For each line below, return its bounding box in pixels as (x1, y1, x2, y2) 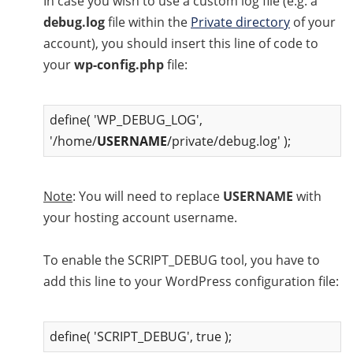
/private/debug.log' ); (167, 132, 291, 150)
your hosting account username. (43, 208, 237, 226)
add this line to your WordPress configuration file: (43, 272, 339, 290)
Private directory (191, 13, 290, 31)
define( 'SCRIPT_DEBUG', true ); (50, 327, 232, 345)
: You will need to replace (72, 187, 223, 205)
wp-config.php (74, 55, 164, 73)
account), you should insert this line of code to (43, 34, 318, 52)
